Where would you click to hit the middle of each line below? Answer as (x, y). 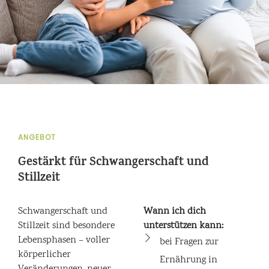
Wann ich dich (175, 212)
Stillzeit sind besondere (66, 226)
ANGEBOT (37, 137)
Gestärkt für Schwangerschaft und (113, 163)
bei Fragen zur (189, 242)
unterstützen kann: (183, 226)
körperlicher (44, 255)
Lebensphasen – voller (64, 240)
